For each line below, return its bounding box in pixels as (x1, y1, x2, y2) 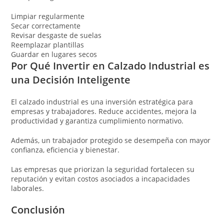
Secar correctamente (11, 20, 81, 30)
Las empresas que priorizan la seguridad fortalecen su (11, 164, 195, 174)
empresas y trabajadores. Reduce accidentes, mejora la (11, 106, 197, 116)
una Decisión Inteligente (11, 72, 131, 86)
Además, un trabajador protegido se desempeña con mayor (11, 135, 211, 145)
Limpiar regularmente (11, 11, 85, 21)
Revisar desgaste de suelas (11, 30, 102, 40)
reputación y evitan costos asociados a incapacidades (11, 173, 190, 183)
